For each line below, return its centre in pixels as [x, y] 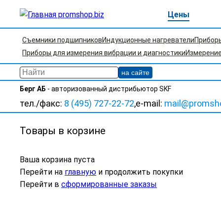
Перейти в [40, 184]
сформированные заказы [109, 184]
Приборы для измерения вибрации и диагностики [104, 53]
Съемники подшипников [62, 40]
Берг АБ [33, 89]
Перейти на [42, 172]
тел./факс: [42, 103]
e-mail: [150, 103]
